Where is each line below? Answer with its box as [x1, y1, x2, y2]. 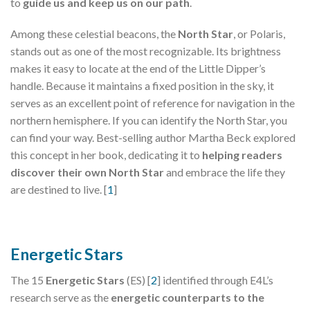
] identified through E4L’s [157, 273, 273, 286]
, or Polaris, [233, 27, 285, 41]
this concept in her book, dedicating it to [10, 148, 202, 162]
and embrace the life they [164, 165, 285, 179]
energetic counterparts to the [111, 290, 264, 304]
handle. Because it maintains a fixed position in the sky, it [10, 79, 274, 93]
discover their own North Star [10, 165, 164, 179]
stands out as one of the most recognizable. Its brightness [10, 44, 281, 58]
